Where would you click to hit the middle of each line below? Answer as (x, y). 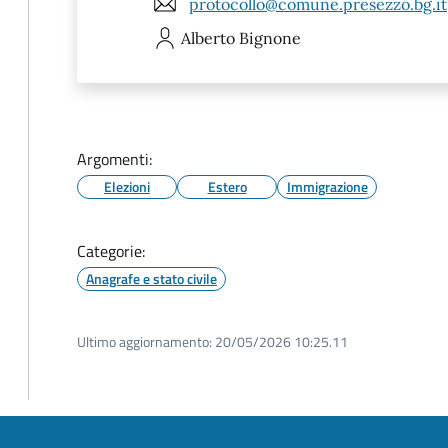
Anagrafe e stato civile (151, 278)
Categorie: (111, 251)
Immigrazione (327, 186)
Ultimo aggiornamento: (144, 341)
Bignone (270, 38)
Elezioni (127, 186)
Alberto (208, 38)
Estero (227, 186)
